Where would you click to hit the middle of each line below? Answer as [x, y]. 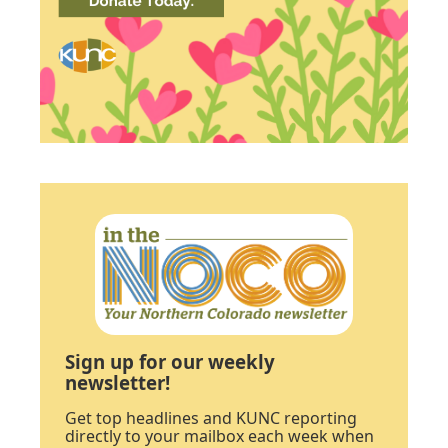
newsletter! [117, 382]
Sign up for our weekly [170, 361]
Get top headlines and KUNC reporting [211, 417]
